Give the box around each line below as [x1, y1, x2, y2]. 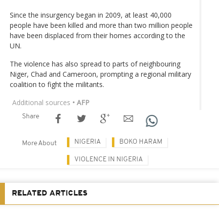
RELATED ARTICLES [12, 189, 88, 197]
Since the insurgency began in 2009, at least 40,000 [10, 10, 172, 20]
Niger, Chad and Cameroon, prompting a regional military [10, 69, 191, 79]
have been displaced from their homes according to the [10, 30, 185, 40]
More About [22, 139, 57, 147]
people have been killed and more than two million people [10, 20, 193, 30]
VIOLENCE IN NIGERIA [74, 155, 143, 163]
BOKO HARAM [119, 138, 162, 146]
